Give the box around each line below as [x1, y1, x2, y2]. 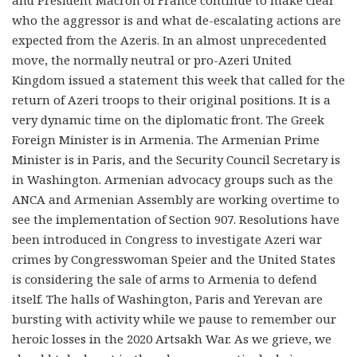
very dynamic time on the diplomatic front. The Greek [12, 112, 324, 128]
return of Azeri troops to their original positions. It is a [12, 92, 331, 108]
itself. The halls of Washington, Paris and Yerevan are [12, 291, 323, 308]
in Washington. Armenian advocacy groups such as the [12, 171, 333, 188]
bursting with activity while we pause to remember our [12, 311, 336, 328]
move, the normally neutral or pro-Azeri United [12, 52, 292, 69]
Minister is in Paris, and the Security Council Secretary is [12, 151, 340, 168]
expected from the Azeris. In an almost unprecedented [12, 32, 327, 49]
